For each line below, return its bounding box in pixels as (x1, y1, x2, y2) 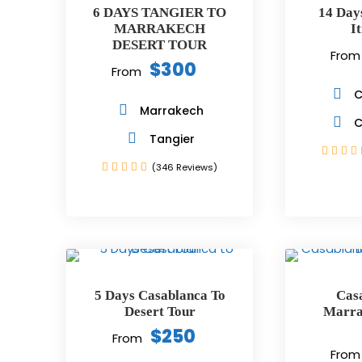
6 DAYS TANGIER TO (93, 5, 227, 20)
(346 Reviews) (152, 161, 218, 174)
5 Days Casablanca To (94, 288, 225, 303)
